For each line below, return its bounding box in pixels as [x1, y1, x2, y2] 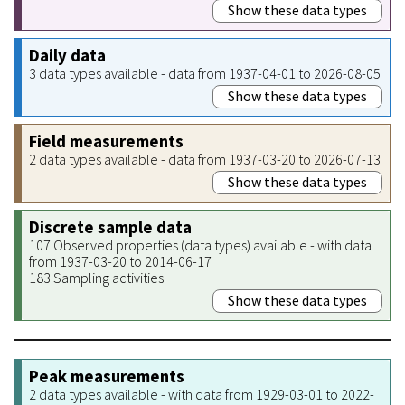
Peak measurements [29, 365, 184, 387]
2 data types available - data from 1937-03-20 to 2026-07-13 [29, 149, 381, 168]
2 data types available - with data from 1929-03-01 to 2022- [29, 384, 374, 403]
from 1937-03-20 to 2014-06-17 [29, 251, 212, 270]
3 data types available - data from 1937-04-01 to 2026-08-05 [29, 63, 381, 82]
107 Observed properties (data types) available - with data [29, 235, 372, 254]
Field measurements [29, 130, 184, 152]
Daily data [29, 44, 106, 66]
